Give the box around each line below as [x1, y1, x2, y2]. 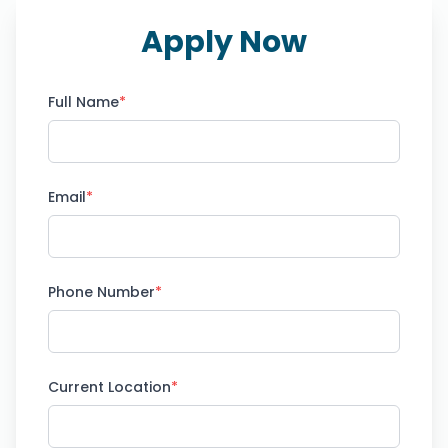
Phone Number [48, 282, 155, 302]
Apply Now [141, 21, 307, 63]
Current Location [48, 377, 171, 397]
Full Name [48, 92, 119, 112]
